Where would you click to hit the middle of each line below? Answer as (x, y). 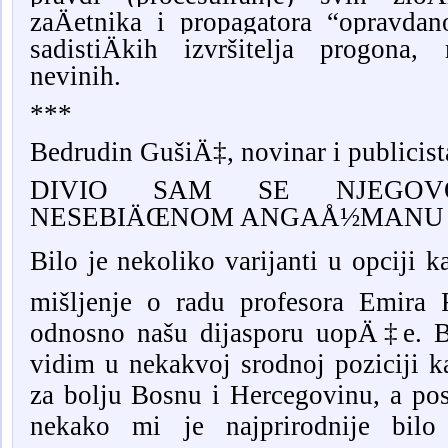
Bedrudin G (94, 152)
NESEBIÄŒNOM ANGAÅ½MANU (236, 217)
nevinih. (75, 76)
